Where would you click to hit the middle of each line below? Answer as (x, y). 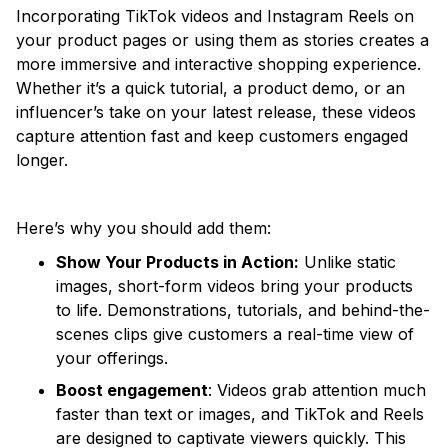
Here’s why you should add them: (143, 227)
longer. (42, 159)
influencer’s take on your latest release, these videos (216, 111)
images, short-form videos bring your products (234, 285)
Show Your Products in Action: (177, 261)
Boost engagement (132, 389)
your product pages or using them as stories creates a (222, 39)
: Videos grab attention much (317, 389)
